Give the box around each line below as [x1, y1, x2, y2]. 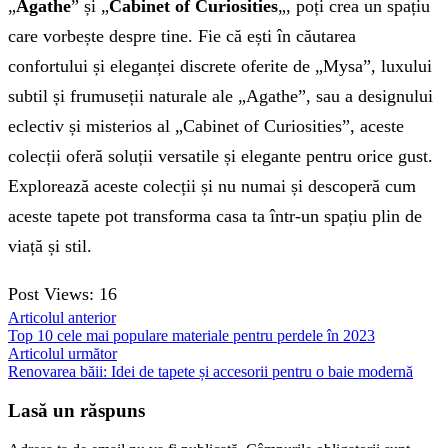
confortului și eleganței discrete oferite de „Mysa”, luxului [8, 56, 432, 77]
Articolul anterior [8, 309, 116, 327]
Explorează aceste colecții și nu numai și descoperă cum [8, 176, 416, 197]
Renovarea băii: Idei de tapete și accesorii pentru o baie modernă [8, 363, 413, 381]
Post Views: [8, 284, 94, 305]
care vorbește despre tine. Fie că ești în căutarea [8, 26, 356, 47]
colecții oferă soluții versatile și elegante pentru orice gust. [8, 146, 433, 167]
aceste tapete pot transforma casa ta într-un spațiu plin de [8, 206, 422, 227]
